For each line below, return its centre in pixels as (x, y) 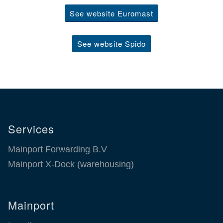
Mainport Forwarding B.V (57, 150)
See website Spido (111, 43)
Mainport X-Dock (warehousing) (71, 165)
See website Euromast (111, 13)
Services (31, 129)
